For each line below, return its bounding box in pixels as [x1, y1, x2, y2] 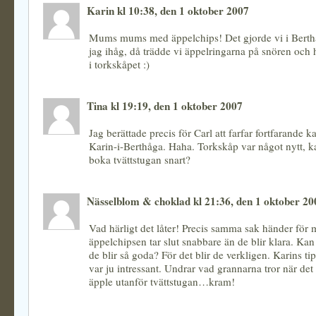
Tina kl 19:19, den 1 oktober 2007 [87, 98, 243, 114]
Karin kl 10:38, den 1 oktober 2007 [87, 3, 249, 18]
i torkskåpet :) [89, 57, 150, 71]
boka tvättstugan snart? [89, 152, 190, 166]
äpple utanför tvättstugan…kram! [89, 274, 235, 288]
